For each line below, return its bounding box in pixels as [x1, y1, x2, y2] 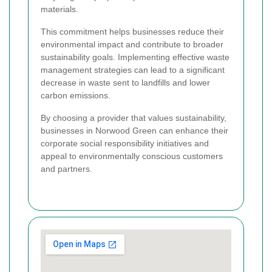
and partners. [41, 163, 92, 174]
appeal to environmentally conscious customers [41, 151, 223, 161]
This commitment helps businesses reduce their [41, 26, 224, 36]
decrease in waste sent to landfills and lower [41, 77, 210, 87]
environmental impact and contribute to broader [41, 39, 223, 49]
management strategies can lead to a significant [41, 64, 225, 75]
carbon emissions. [41, 90, 110, 100]
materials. [41, 4, 78, 14]
